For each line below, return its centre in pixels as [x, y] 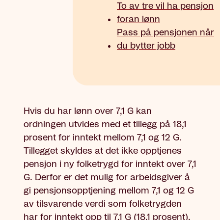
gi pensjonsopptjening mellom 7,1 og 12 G [109, 191]
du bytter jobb [146, 46]
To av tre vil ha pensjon [165, 6]
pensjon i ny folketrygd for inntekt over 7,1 [110, 164]
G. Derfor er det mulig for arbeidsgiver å [107, 178]
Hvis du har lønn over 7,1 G [80, 111]
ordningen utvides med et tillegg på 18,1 [105, 124]
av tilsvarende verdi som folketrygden [103, 204]
